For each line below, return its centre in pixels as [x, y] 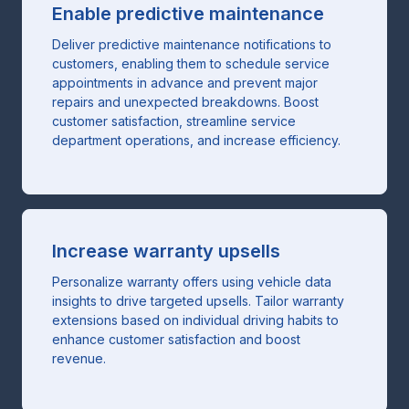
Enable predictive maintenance [188, 13]
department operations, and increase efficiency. [196, 140]
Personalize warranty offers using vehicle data [192, 281]
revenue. [79, 358]
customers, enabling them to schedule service [191, 63]
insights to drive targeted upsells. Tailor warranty [198, 300]
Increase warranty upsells [166, 251]
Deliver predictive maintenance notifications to [192, 44]
